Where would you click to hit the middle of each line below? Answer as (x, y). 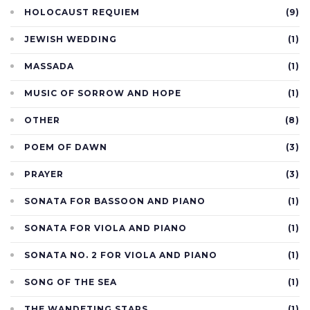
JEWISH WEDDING (71, 39)
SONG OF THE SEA (71, 282)
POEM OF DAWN (66, 147)
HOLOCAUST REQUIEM (82, 12)
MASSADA (49, 66)
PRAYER (44, 174)
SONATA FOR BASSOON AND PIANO (115, 201)
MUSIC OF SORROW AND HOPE (103, 93)
